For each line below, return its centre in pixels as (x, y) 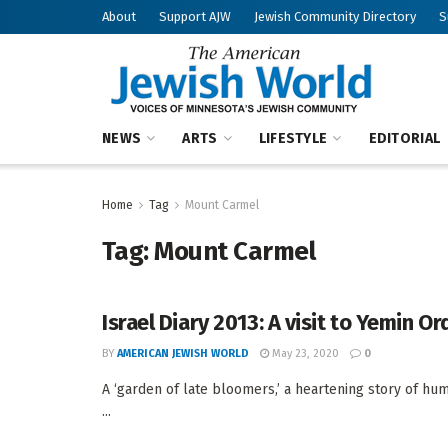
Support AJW (195, 16)
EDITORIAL (404, 138)
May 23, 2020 (304, 353)
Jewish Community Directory (335, 16)
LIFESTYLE (293, 138)
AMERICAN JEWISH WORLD (183, 353)
